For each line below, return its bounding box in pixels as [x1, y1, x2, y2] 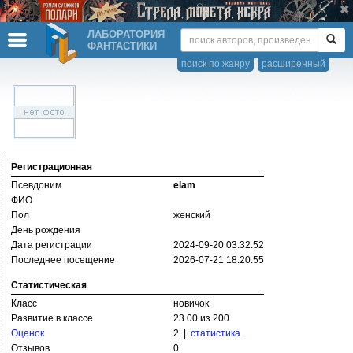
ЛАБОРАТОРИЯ [87, 28, 165, 40]
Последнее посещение [11, 255, 115, 266]
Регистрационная [11, 162, 92, 173]
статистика [191, 328, 240, 339]
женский [173, 210, 210, 221]
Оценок [11, 328, 44, 339]
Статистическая [11, 280, 87, 291]
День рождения [11, 225, 80, 236]
